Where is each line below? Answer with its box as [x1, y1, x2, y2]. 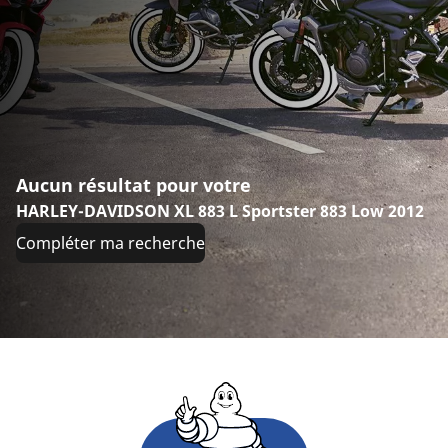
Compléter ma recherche [16, 231, 205, 254]
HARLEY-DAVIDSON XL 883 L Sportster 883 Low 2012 [16, 199, 424, 222]
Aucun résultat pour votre [16, 172, 251, 197]
